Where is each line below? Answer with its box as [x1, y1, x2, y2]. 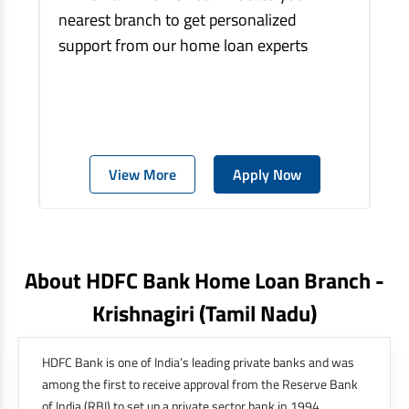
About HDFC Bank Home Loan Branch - [25, 263, 384, 297]
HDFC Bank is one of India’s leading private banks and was [42, 351, 354, 372]
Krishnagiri [92, 296, 199, 330]
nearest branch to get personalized [58, 6, 297, 32]
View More [108, 163, 176, 185]
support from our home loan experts [58, 32, 308, 58]
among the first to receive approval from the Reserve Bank [42, 373, 358, 393]
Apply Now [232, 163, 301, 185]
